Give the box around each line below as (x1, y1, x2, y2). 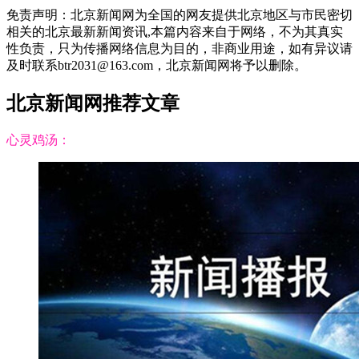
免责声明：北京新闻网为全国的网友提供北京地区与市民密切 (6, 7, 353, 22)
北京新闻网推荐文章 (6, 92, 179, 114)
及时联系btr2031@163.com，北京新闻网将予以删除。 (6, 58, 307, 72)
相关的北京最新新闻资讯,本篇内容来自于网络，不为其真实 (6, 24, 343, 38)
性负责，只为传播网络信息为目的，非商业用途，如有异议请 (6, 41, 353, 55)
